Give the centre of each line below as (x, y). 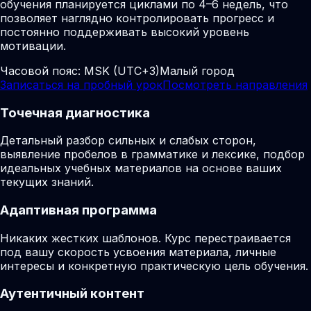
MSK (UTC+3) (122, 70)
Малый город (197, 70)
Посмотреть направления (235, 84)
